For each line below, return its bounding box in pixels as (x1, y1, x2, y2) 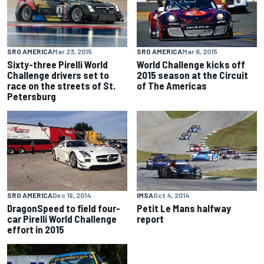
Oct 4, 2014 (153, 190, 190, 199)
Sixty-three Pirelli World (7, 58, 108, 71)
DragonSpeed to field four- (7, 202, 120, 214)
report (137, 212, 164, 225)
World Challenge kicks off (137, 58, 245, 71)
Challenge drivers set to (7, 69, 109, 81)
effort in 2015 (7, 223, 64, 235)
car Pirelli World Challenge (7, 212, 117, 225)
